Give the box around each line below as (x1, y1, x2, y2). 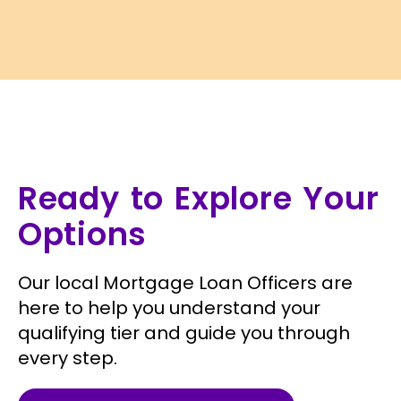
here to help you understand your (18, 295, 320, 320)
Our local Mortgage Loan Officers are (18, 270, 353, 295)
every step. (18, 346, 117, 371)
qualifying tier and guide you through (18, 320, 350, 346)
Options (18, 212, 147, 256)
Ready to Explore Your (18, 176, 380, 220)
